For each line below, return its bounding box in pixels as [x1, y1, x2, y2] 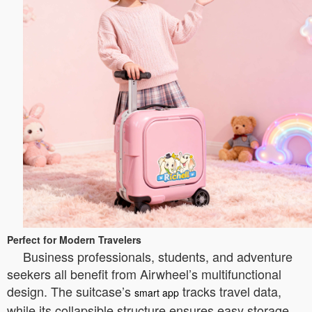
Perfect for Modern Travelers [7, 233, 141, 247]
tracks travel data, [179, 282, 281, 300]
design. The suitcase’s [7, 282, 134, 300]
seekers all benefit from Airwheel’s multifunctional [7, 265, 281, 283]
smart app [134, 286, 179, 299]
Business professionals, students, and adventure [23, 247, 292, 265]
